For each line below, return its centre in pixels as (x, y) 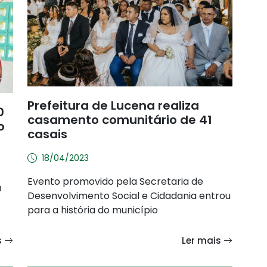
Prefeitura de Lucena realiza (113, 106)
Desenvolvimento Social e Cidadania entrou (129, 196)
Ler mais (203, 240)
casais (47, 134)
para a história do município (93, 210)
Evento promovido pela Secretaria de (115, 182)
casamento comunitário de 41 (120, 120)
